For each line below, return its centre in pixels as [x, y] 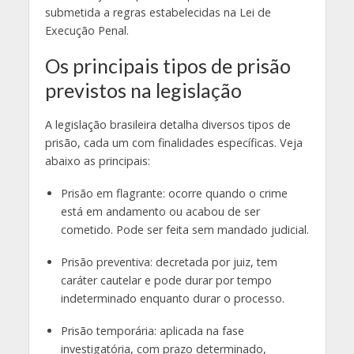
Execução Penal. [87, 30]
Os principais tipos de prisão [168, 65]
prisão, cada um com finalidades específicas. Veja [173, 142]
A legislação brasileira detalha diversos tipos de [168, 124]
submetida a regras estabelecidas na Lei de [158, 12]
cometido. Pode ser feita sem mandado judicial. [185, 229]
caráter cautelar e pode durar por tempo [166, 280]
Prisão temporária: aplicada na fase [152, 330]
